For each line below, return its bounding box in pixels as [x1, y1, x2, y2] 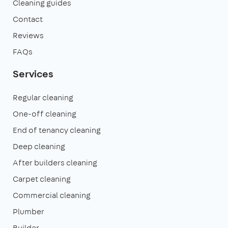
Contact [13, 13, 43, 24]
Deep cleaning [13, 140, 65, 152]
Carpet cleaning [13, 173, 71, 184]
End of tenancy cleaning [13, 124, 101, 135]
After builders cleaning [13, 157, 97, 168]
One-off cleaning [13, 108, 76, 119]
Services [13, 66, 53, 80]
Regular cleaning [13, 92, 73, 103]
